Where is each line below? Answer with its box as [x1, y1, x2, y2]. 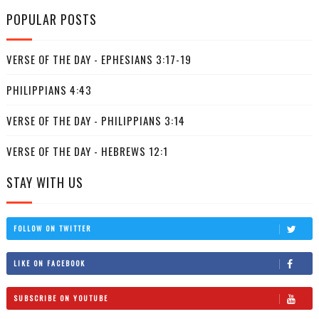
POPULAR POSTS [6, 10, 97, 29]
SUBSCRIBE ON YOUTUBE [13, 292, 108, 303]
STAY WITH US [6, 173, 83, 192]
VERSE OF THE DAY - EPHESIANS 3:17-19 [6, 51, 192, 68]
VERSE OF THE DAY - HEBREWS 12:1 [6, 143, 168, 159]
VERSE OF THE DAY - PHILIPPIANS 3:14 [6, 113, 185, 129]
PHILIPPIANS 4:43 [6, 82, 92, 98]
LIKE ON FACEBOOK [13, 257, 85, 268]
